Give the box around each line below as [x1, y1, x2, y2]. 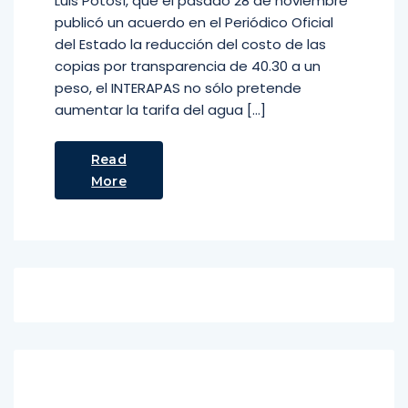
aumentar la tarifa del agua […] [55, 100, 266, 119]
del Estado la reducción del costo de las [55, 35, 326, 54]
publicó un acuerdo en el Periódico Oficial [55, 13, 333, 32]
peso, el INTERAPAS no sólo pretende [55, 78, 301, 97]
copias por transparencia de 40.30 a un [55, 56, 321, 76]
